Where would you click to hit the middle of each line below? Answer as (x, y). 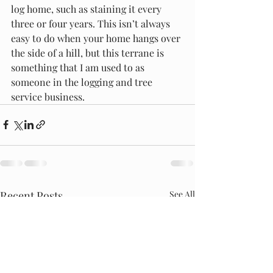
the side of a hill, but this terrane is (89, 52)
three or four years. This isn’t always (92, 23)
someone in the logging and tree (83, 82)
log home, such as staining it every (87, 9)
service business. (48, 96)
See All (182, 194)
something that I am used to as (79, 67)
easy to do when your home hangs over (97, 38)
